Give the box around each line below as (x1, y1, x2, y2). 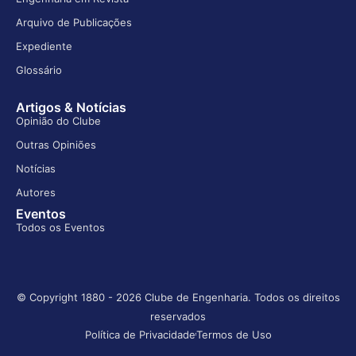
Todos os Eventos (16, 220, 105, 234)
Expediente (16, 39, 72, 52)
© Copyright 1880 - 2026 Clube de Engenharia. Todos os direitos (16, 290, 340, 304)
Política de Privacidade (84, 327, 195, 341)
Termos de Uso (195, 327, 272, 341)
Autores (16, 185, 56, 199)
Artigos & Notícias (16, 99, 126, 115)
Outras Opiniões (16, 137, 96, 151)
